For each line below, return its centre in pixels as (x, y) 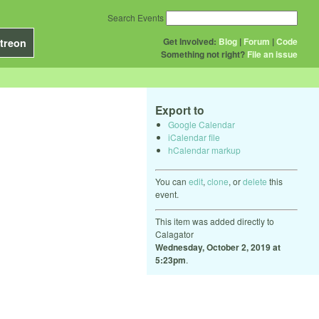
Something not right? (203, 54)
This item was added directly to (215, 221)
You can (172, 181)
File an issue (272, 54)
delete (255, 181)
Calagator (174, 234)
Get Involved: (190, 41)
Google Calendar (202, 124)
